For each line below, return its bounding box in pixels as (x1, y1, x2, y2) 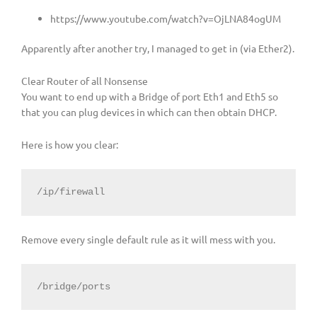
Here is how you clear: (21, 138, 118, 151)
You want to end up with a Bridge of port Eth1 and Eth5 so (21, 90, 278, 103)
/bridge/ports (36, 281, 110, 292)
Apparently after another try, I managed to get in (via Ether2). (21, 42, 294, 55)
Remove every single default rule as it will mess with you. (21, 232, 275, 246)
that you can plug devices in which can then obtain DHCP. (21, 105, 277, 119)
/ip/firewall (36, 186, 105, 197)
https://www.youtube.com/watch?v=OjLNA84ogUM (50, 11, 282, 25)
